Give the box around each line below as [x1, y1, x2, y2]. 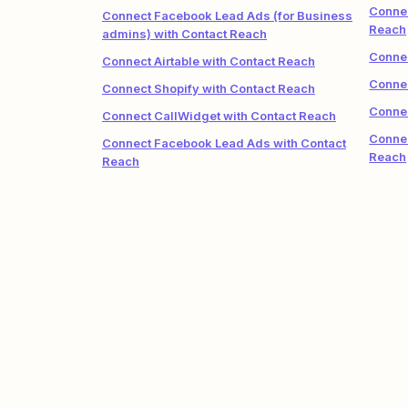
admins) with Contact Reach [102, 26, 267, 41]
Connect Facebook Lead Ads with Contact [102, 136, 346, 150]
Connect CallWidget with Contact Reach [102, 108, 336, 123]
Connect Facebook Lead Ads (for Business [102, 8, 352, 23]
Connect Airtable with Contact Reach [102, 54, 315, 68]
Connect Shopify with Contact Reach [102, 81, 315, 96]
